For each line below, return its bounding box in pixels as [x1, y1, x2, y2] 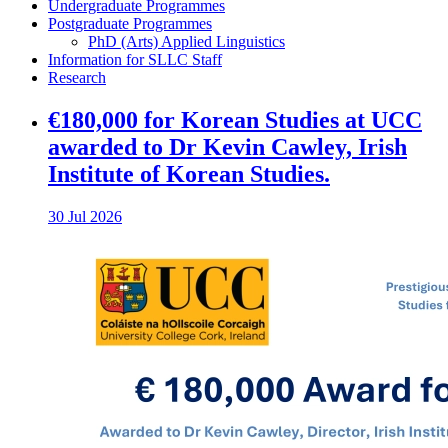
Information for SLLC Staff [48, 51, 222, 69]
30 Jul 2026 [48, 208, 122, 226]
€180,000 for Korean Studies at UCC [48, 107, 422, 134]
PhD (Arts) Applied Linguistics [88, 33, 285, 51]
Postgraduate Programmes [48, 15, 212, 33]
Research [48, 69, 106, 87]
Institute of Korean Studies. [48, 161, 330, 188]
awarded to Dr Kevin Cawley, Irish [48, 134, 407, 161]
